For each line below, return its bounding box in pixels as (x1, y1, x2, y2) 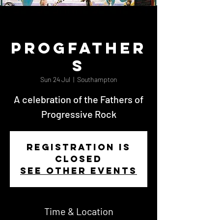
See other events (20, 165, 137, 176)
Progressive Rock (41, 108, 116, 120)
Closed (55, 153, 102, 165)
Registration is (27, 141, 131, 153)
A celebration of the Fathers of (14, 93, 143, 105)
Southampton (77, 75, 117, 83)
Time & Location (44, 205, 113, 217)
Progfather (11, 38, 146, 58)
